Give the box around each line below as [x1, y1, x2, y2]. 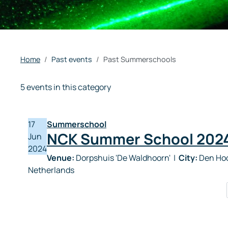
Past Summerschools [103, 54, 176, 64]
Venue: [47, 152, 74, 163]
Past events [51, 54, 92, 64]
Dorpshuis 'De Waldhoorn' [74, 152, 172, 163]
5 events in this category [20, 81, 111, 93]
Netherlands [28, 164, 74, 176]
